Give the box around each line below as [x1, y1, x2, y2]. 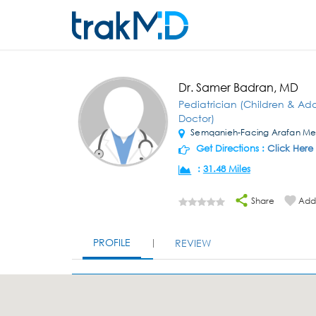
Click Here [267, 142, 313, 154]
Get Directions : [193, 142, 267, 154]
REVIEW [175, 236, 211, 250]
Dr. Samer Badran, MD [178, 80, 298, 95]
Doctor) [178, 111, 214, 125]
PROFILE [93, 236, 130, 249]
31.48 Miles [202, 163, 250, 175]
